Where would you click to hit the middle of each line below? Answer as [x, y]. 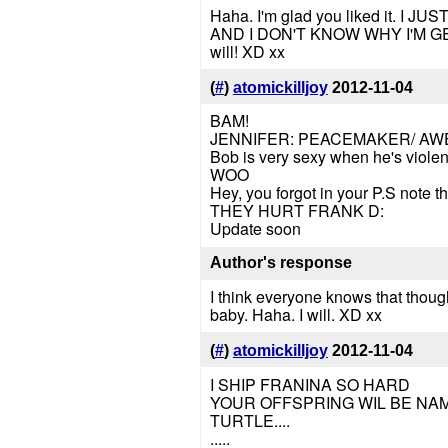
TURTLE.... [249, 420]
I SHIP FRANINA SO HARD [309, 384]
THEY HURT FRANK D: [296, 211]
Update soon [255, 229]
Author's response [280, 263]
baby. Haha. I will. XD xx [295, 315]
